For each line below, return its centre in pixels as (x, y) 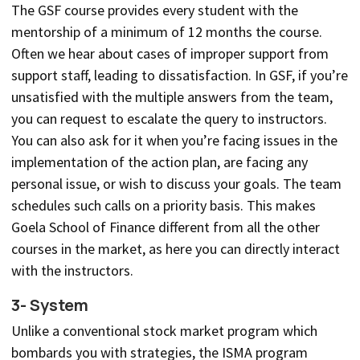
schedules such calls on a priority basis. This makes (164, 206)
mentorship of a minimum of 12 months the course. (167, 32)
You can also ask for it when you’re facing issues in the (174, 141)
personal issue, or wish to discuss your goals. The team (176, 184)
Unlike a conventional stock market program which (164, 331)
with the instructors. (72, 271)
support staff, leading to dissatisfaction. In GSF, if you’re (180, 76)
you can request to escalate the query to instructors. (169, 119)
